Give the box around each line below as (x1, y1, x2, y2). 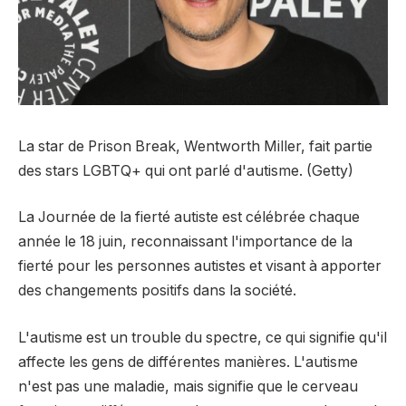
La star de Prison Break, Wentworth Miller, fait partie (18, 137, 372, 155)
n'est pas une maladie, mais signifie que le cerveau (18, 377, 358, 395)
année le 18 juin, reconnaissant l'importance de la (18, 233, 353, 251)
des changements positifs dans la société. (18, 282, 296, 300)
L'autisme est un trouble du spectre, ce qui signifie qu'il (18, 328, 387, 346)
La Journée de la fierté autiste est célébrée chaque (18, 208, 360, 227)
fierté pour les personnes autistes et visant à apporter (18, 257, 382, 275)
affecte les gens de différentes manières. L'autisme (18, 353, 358, 371)
